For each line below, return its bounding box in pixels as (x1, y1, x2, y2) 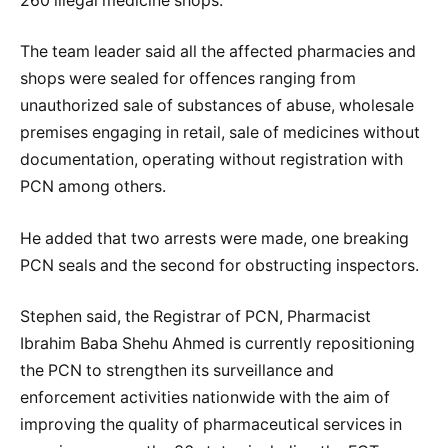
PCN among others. (20, 177, 166, 197)
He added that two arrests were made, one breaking (20, 228, 409, 248)
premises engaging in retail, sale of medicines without (20, 123, 420, 143)
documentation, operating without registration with (20, 150, 403, 170)
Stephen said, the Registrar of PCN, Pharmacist (20, 307, 371, 327)
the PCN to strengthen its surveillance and (20, 361, 334, 381)
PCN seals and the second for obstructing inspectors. (20, 255, 419, 275)
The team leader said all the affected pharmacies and (20, 42, 416, 62)
